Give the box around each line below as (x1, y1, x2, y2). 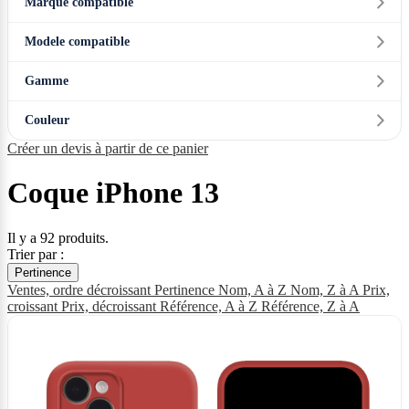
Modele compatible (25, 35, 130, 48)
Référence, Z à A (261, 298, 360, 314)
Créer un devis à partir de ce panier (7, 141, 208, 156)
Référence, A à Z (160, 298, 261, 314)
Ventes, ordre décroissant (7, 281, 154, 298)
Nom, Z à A (290, 281, 362, 298)
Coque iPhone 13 (7, 176, 219, 210)
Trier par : (7, 246, 64, 262)
